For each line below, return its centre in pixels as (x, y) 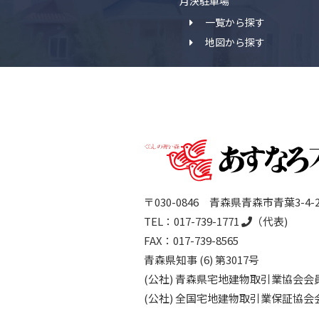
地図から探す (235, 42)
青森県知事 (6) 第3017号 (202, 259)
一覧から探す (235, 22)
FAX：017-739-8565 (191, 240)
